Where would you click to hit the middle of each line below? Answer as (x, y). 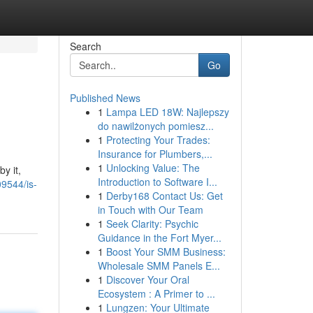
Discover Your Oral (147, 279)
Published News (105, 98)
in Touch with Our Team (150, 210)
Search (85, 46)
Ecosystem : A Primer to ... (156, 293)
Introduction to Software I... (157, 182)
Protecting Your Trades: (158, 140)
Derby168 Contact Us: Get (164, 196)
